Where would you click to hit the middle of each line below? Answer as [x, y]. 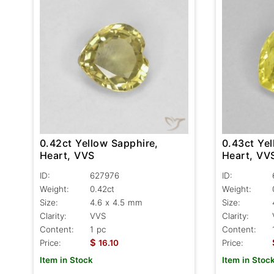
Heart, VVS [67, 156]
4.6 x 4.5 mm [116, 203]
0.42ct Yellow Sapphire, [99, 143]
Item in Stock [66, 260]
